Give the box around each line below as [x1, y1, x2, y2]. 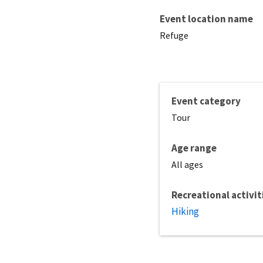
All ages [171, 158, 203, 170]
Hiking [171, 204, 199, 218]
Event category [171, 94, 241, 107]
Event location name [160, 12, 253, 25]
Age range [171, 141, 217, 154]
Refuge [160, 29, 188, 41]
